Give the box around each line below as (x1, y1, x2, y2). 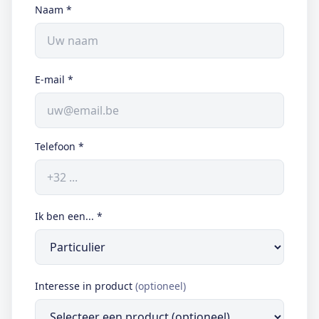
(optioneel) (135, 279, 186, 293)
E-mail (35, 73, 65, 86)
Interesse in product (35, 279, 132, 293)
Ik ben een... (35, 209, 94, 223)
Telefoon (35, 140, 75, 153)
